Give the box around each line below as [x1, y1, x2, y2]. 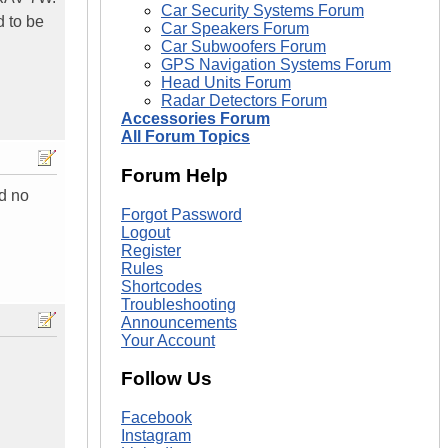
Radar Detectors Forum [161, 92, 327, 110]
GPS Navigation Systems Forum [161, 56, 391, 74]
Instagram [121, 426, 191, 444]
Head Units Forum [161, 74, 291, 92]
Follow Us [121, 368, 212, 390]
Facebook [121, 408, 192, 426]
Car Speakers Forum [161, 20, 309, 38]
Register [121, 241, 181, 259]
